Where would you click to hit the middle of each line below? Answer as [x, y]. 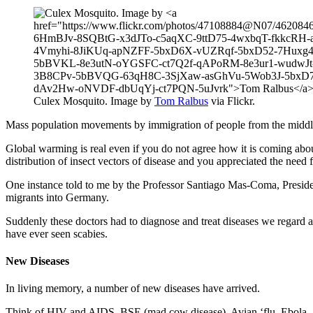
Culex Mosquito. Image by [94, 101]
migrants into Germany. [57, 197]
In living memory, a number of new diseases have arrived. [133, 289]
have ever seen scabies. [57, 233]
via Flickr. [232, 101]
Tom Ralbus [181, 101]
